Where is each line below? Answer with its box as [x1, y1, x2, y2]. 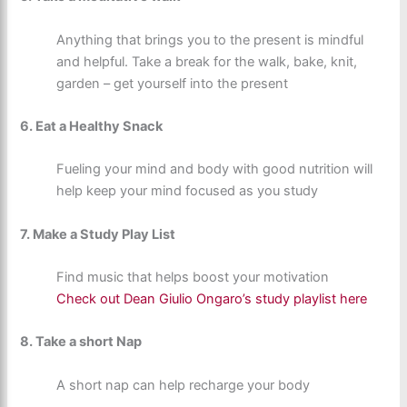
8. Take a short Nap [20, 333, 143, 351]
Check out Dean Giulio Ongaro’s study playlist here [56, 290, 368, 307]
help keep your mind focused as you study [56, 183, 319, 200]
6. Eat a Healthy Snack [20, 117, 164, 134]
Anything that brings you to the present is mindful [56, 31, 364, 48]
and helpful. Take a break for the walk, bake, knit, [56, 53, 358, 70]
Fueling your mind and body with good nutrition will [56, 161, 373, 178]
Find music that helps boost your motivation [56, 268, 330, 285]
